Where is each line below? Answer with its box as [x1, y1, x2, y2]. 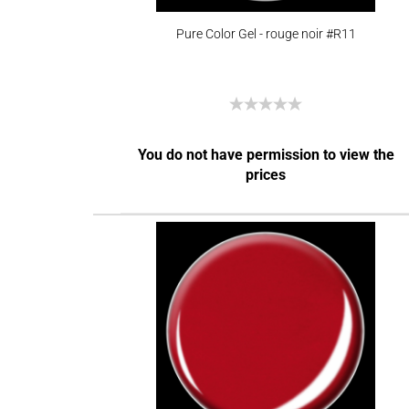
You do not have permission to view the [137, 146, 394, 163]
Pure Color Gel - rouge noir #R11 [175, 26, 356, 41]
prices [246, 166, 287, 184]
